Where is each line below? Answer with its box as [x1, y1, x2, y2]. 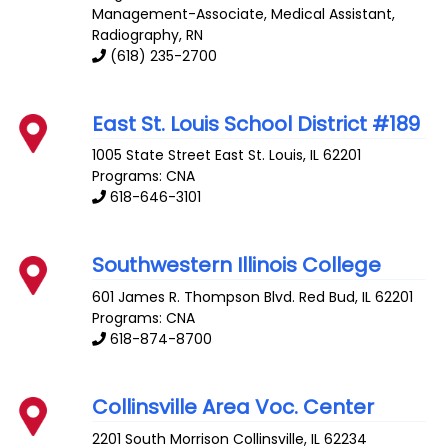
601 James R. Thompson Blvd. [92, 287, 296, 308]
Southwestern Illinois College [92, 251, 382, 280]
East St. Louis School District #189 [92, 109, 421, 138]
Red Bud [299, 287, 356, 308]
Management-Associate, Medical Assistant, [92, 3, 396, 24]
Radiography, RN [92, 24, 204, 45]
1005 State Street [92, 145, 212, 166]
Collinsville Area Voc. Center [92, 393, 375, 422]
